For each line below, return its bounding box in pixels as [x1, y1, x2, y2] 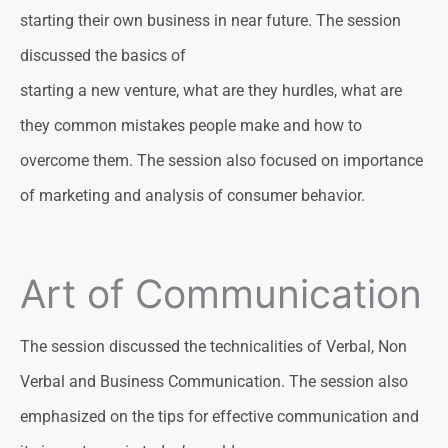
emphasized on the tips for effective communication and [20, 406, 419, 426]
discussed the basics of [20, 46, 186, 66]
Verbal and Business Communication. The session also [20, 371, 408, 391]
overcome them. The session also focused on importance [20, 151, 423, 171]
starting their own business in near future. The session [20, 11, 401, 31]
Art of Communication [20, 269, 422, 317]
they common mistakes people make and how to [20, 116, 362, 136]
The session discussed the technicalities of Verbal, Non [20, 336, 407, 356]
